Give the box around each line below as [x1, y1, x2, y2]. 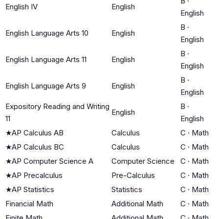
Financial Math [5, 198, 53, 208]
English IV [5, 1, 38, 11]
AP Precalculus [12, 170, 63, 180]
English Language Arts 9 [5, 81, 86, 90]
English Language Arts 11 [5, 54, 87, 64]
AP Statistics [12, 184, 54, 194]
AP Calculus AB [12, 128, 64, 137]
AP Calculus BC [12, 142, 64, 152]
